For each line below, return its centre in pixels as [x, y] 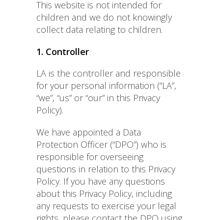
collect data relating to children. [99, 30]
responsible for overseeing [90, 157]
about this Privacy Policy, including [104, 194]
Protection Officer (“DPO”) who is [101, 145]
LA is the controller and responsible [109, 73]
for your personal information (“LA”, [106, 86]
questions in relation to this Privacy [106, 169]
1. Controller [63, 52]
